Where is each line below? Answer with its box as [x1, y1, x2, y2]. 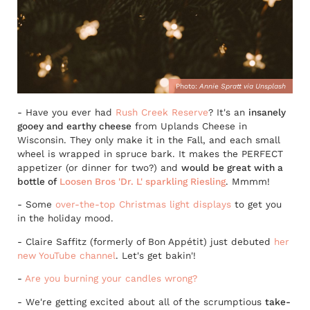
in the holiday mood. [17, 212, 113, 224]
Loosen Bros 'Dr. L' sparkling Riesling [60, 175, 226, 187]
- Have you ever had [17, 106, 116, 118]
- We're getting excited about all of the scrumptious [17, 296, 265, 308]
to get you [231, 199, 282, 210]
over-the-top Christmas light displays [55, 199, 231, 210]
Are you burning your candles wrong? [25, 273, 197, 284]
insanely [248, 106, 286, 118]
